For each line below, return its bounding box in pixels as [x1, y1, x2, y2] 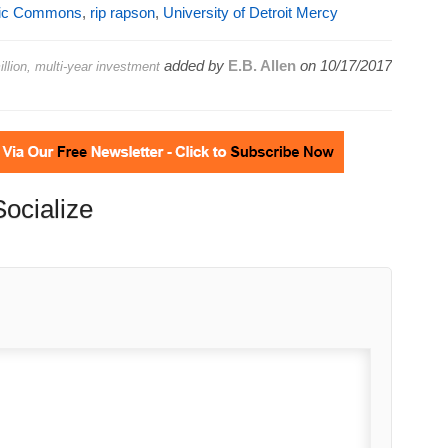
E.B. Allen [227, 56, 296, 74]
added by [159, 56, 228, 74]
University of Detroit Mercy [162, 3, 338, 21]
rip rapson [89, 3, 155, 21]
